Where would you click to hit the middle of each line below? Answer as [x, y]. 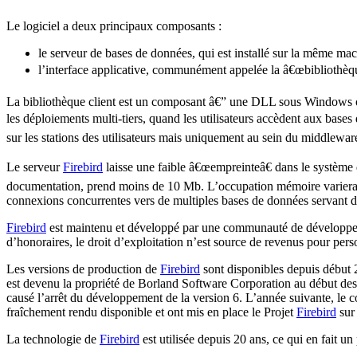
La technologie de [53, 339]
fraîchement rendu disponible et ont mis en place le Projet [151, 312]
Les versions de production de [83, 269]
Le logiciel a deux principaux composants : [114, 25]
